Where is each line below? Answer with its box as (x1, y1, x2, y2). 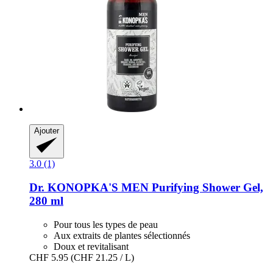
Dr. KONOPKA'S (29, 181, 118, 194)
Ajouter (34, 126, 59, 136)
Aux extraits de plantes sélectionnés (54, 230, 190, 241)
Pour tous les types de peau (54, 219, 158, 230)
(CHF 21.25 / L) (71, 252, 134, 263)
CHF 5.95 (29, 252, 68, 263)
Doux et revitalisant (54, 241, 129, 252)
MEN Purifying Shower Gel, (118, 181, 263, 194)
